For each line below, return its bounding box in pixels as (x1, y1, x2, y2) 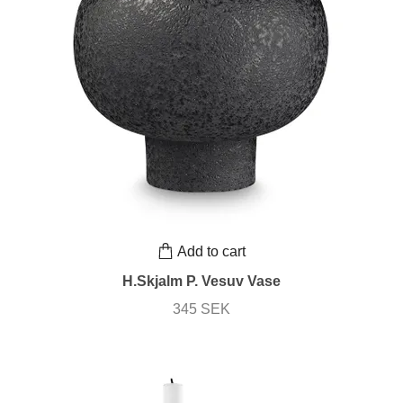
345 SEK (173, 301, 230, 318)
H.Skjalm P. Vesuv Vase (122, 273, 281, 290)
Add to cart (177, 243, 246, 259)
